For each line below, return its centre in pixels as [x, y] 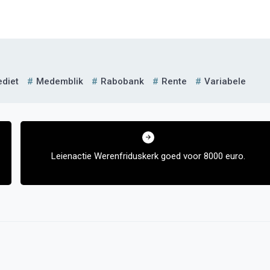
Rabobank [122, 81]
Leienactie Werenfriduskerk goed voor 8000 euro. [148, 156]
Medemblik [60, 81]
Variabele [225, 81]
